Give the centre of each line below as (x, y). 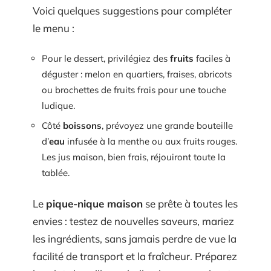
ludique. (58, 105)
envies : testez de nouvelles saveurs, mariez (133, 221)
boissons (82, 126)
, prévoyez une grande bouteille (167, 126)
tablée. (56, 173)
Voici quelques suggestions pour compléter (132, 11)
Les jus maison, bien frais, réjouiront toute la (134, 157)
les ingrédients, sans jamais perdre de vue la (135, 238)
